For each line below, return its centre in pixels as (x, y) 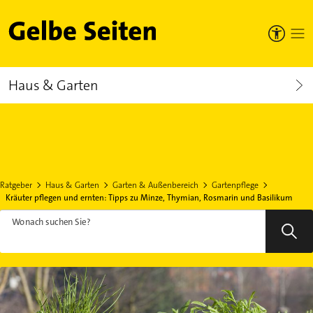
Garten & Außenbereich (155, 185)
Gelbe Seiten (63, 35)
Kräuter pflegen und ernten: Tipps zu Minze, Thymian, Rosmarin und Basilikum (149, 198)
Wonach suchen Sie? (51, 222)
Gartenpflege (235, 185)
